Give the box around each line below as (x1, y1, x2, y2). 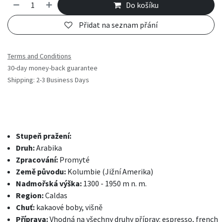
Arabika (35, 143, 62, 153)
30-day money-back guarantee (7, 63, 98, 73)
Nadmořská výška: (16, 178, 82, 189)
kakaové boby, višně (35, 202, 103, 213)
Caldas (44, 190, 67, 201)
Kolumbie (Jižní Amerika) (66, 166, 153, 177)
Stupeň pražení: (16, 131, 71, 141)
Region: (16, 190, 44, 201)
